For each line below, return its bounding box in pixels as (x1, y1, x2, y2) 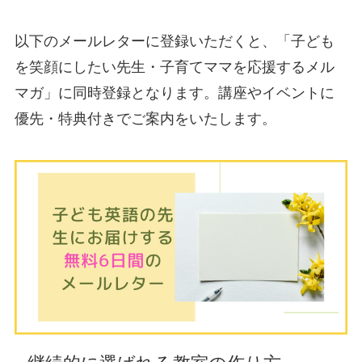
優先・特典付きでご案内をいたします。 (14, 110, 276, 127)
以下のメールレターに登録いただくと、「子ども (14, 32, 335, 49)
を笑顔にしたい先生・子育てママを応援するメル (14, 58, 335, 75)
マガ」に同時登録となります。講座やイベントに (14, 84, 335, 101)
